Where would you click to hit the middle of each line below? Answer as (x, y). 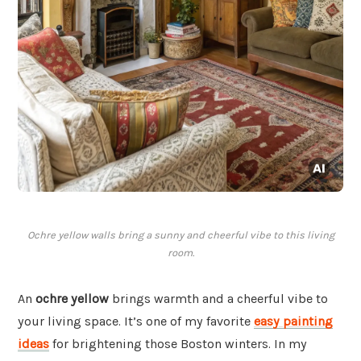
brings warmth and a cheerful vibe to (218, 299)
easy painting (293, 322)
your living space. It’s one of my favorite (136, 322)
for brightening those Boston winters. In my (178, 344)
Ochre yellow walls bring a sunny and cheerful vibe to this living (180, 235)
